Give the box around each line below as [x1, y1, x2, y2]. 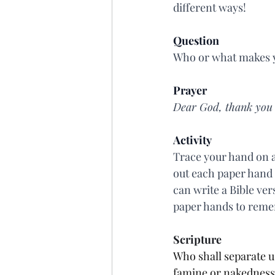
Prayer [173, 83, 207, 98]
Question [173, 33, 219, 48]
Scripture [173, 232, 222, 247]
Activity [173, 133, 212, 147]
